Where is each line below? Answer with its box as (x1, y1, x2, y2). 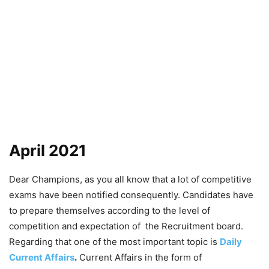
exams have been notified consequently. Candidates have (9, 189, 253, 201)
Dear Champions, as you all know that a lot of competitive (9, 174, 252, 186)
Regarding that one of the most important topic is (9, 236, 220, 248)
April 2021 (9, 141, 86, 160)
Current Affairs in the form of (77, 252, 202, 264)
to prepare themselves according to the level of (9, 205, 210, 217)
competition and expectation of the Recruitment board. (9, 220, 243, 232)
